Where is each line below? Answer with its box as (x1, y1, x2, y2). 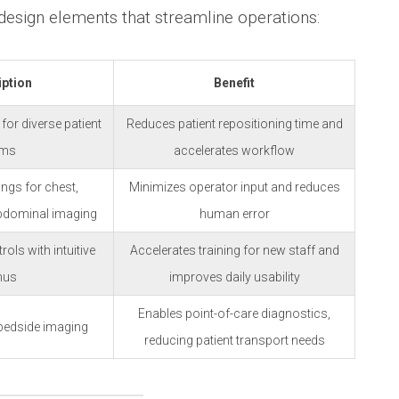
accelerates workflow (174, 143, 295, 158)
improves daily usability (168, 270, 300, 284)
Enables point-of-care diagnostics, (138, 306, 330, 321)
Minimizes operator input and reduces (128, 180, 340, 194)
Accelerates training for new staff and (129, 243, 339, 257)
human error (199, 207, 270, 221)
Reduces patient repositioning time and (126, 117, 343, 131)
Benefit (214, 76, 255, 90)
